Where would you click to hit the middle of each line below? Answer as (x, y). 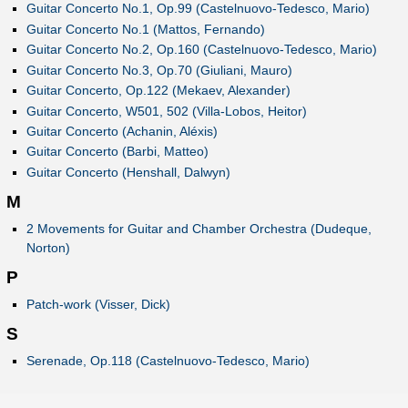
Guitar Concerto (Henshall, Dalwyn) (128, 172)
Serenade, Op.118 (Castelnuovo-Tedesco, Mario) (168, 360)
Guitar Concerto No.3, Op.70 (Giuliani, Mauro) (159, 70)
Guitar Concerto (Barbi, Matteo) (117, 152)
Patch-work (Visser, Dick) (98, 304)
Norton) (48, 247)
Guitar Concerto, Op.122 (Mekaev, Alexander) (158, 91)
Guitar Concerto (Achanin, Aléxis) (122, 131)
